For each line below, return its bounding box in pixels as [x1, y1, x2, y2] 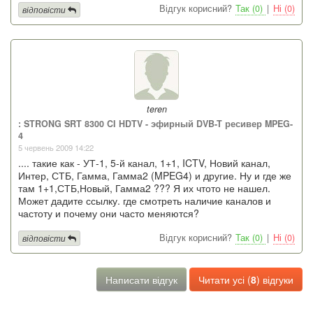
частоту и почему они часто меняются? [18, 205, 199, 220]
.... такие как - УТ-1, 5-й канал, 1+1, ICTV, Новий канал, [18, 155, 270, 170]
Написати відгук [105, 272, 177, 286]
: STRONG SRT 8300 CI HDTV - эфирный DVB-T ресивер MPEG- [18, 117, 293, 130]
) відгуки [256, 272, 293, 286]
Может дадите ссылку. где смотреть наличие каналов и [18, 193, 271, 208]
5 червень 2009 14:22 [18, 141, 94, 153]
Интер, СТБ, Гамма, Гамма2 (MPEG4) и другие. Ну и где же [18, 168, 291, 182]
